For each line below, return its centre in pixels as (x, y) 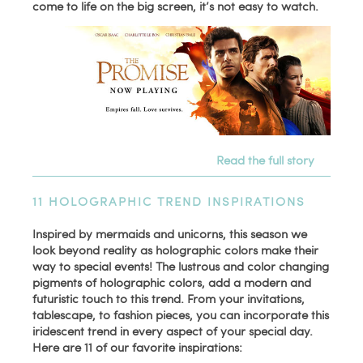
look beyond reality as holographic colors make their (176, 250)
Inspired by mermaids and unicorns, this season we (170, 234)
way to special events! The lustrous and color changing (181, 266)
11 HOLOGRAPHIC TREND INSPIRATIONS (169, 201)
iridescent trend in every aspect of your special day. (173, 331)
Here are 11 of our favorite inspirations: (138, 347)
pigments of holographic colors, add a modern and (172, 282)
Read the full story (265, 160)
